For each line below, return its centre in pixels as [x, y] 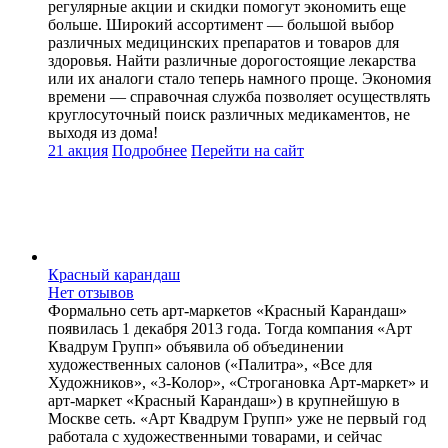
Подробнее [149, 150]
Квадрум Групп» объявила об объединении [196, 346]
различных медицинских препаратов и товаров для [223, 42]
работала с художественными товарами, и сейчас [215, 436]
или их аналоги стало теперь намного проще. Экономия [239, 78]
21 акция [78, 150]
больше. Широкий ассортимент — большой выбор [221, 24]
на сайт [279, 150]
